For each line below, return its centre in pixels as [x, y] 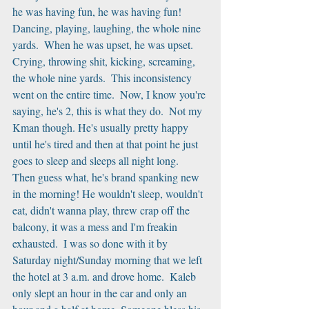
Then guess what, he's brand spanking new [107, 177]
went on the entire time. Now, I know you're [110, 94]
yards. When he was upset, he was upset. [106, 44]
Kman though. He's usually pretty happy [102, 127]
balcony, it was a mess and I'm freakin [96, 227]
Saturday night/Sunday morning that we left [109, 260]
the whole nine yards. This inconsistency [103, 78]
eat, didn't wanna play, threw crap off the [102, 210]
